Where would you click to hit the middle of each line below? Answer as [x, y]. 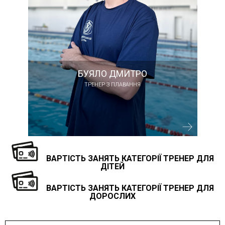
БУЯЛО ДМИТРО [113, 74]
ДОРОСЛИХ [113, 196]
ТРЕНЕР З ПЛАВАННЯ [113, 85]
